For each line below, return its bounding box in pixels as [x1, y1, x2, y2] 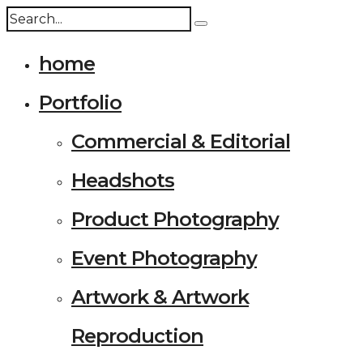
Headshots [71, 169, 174, 192]
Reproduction [71, 324, 203, 348]
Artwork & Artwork [71, 285, 249, 309]
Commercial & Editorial [71, 130, 290, 153]
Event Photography [71, 246, 257, 270]
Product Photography [71, 207, 279, 231]
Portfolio [39, 91, 122, 114]
